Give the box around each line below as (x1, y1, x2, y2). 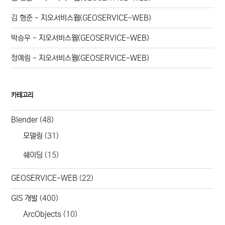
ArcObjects (23, 209, 62, 218)
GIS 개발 (11, 194, 38, 203)
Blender (11, 116, 38, 125)
